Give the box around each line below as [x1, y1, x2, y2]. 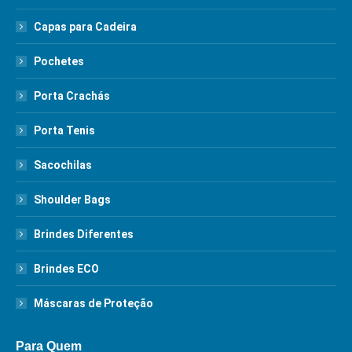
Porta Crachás [34, 90, 110, 102]
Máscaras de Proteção [34, 297, 153, 310]
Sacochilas [34, 159, 92, 171]
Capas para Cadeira [34, 20, 137, 33]
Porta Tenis [34, 124, 95, 137]
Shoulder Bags [34, 193, 111, 206]
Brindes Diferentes [34, 228, 134, 240]
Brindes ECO [34, 262, 99, 275]
